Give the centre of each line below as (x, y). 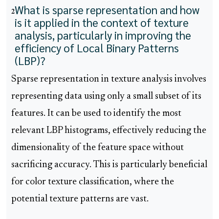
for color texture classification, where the (93, 182)
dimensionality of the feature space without (98, 148)
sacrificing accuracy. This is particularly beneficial (109, 165)
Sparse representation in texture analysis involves (109, 80)
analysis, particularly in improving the (103, 35)
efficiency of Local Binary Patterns (97, 48)
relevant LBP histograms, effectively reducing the (109, 131)
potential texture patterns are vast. (80, 199)
